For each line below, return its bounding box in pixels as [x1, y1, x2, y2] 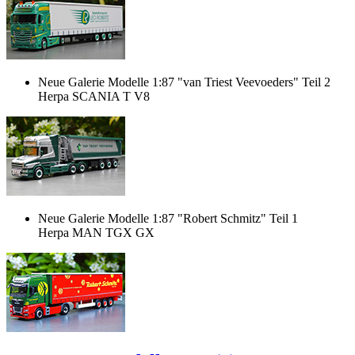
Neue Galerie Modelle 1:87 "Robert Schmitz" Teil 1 [38, 212, 298, 226]
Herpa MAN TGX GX [38, 226, 155, 240]
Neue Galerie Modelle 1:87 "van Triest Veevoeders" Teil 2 [38, 75, 330, 90]
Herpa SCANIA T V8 [38, 90, 150, 104]
